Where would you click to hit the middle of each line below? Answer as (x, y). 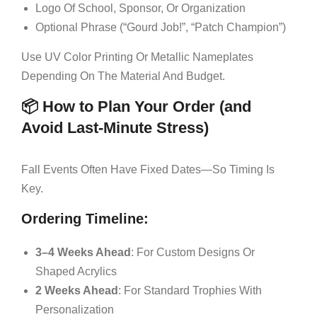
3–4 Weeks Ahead (83, 252)
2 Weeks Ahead (77, 290)
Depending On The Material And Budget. (123, 76)
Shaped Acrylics (76, 271)
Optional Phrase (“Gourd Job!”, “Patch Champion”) (161, 27)
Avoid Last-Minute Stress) (115, 127)
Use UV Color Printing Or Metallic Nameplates (137, 57)
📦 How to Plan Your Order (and (136, 106)
